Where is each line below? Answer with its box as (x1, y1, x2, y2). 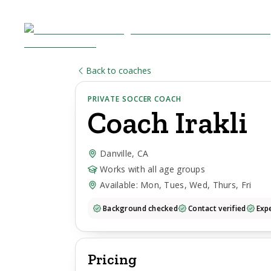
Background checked (103, 203, 178, 214)
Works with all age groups (100, 163, 205, 175)
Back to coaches (86, 65, 151, 76)
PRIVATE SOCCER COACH (88, 94, 182, 104)
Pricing (88, 250, 137, 268)
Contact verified (188, 203, 246, 214)
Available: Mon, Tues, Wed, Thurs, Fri (100, 179, 252, 191)
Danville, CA (100, 148, 149, 159)
